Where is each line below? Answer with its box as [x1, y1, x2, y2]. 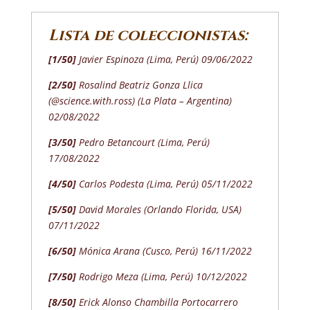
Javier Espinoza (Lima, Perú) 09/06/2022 [75, 53, 253, 66]
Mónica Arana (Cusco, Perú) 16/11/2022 [75, 244, 252, 258]
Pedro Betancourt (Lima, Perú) [75, 136, 210, 149]
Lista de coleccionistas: [48, 26, 248, 46]
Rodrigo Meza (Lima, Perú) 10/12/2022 [75, 270, 247, 284]
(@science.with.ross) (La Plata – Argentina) [48, 94, 232, 108]
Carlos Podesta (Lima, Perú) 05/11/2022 [75, 177, 253, 191]
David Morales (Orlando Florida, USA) [75, 203, 241, 217]
